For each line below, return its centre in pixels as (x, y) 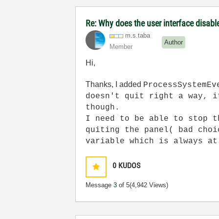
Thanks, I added (115, 84)
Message (100, 185)
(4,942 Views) (149, 185)
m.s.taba (138, 35)
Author (174, 42)
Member (121, 47)
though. (103, 108)
